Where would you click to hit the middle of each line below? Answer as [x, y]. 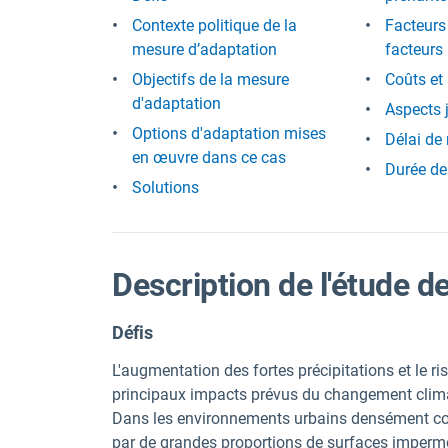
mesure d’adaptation [204, 49]
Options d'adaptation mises [229, 133]
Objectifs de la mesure [210, 79]
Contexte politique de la [214, 25]
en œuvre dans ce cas [209, 157]
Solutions [165, 187]
